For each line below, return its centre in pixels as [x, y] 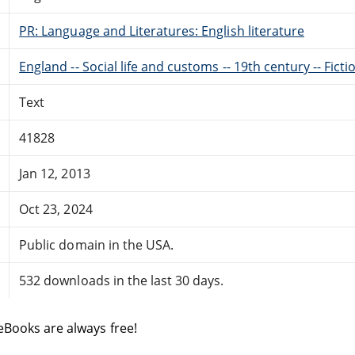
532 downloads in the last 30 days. [122, 280]
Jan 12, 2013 [55, 173]
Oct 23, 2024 [56, 209]
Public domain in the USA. [97, 244]
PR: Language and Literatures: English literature [162, 31]
